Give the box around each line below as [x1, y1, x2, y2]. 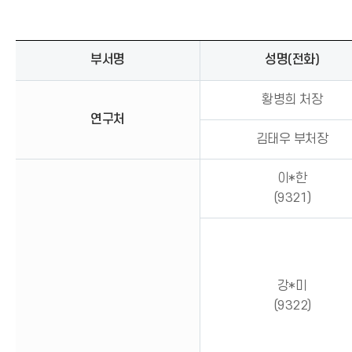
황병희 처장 [262, 93, 322, 107]
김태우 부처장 [255, 132, 328, 146]
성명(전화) [265, 53, 319, 67]
